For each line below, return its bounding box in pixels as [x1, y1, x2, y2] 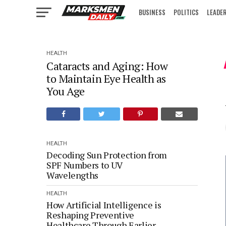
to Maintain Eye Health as [46, 71, 166, 86]
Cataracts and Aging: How [46, 59, 168, 73]
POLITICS [174, 7, 199, 17]
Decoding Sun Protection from [46, 149, 167, 161]
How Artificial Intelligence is [46, 199, 161, 211]
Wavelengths [46, 169, 100, 181]
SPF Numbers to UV [46, 159, 122, 171]
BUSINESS [139, 7, 165, 17]
